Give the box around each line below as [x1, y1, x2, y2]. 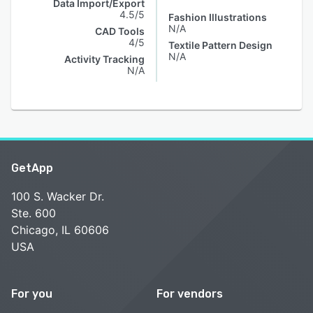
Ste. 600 [11, 206, 56, 220]
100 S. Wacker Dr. [11, 189, 104, 203]
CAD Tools [95, 25, 145, 37]
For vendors [156, 287, 223, 300]
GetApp [11, 161, 53, 175]
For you [11, 287, 52, 300]
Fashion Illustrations [168, 11, 267, 23]
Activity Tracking [64, 53, 145, 65]
